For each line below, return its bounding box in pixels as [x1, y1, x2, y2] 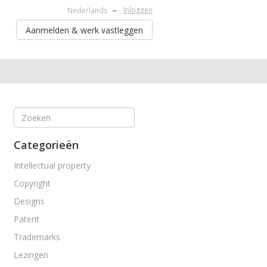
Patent [14, 213, 40, 225]
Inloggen [123, 5, 153, 15]
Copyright [14, 178, 51, 189]
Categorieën [14, 138, 79, 152]
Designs [14, 195, 45, 207]
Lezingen [14, 249, 49, 260]
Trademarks [14, 231, 61, 243]
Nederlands [67, 5, 109, 15]
